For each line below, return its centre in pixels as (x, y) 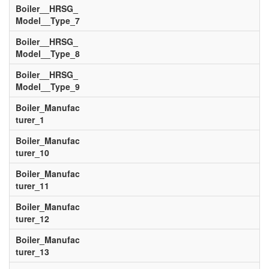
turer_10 (32, 153)
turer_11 (32, 186)
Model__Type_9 (47, 86)
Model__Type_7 (47, 20)
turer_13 (32, 252)
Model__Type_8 (47, 53)
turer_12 (32, 219)
